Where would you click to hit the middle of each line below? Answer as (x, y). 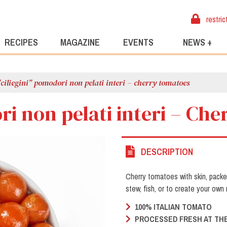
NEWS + (197, 43)
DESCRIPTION (167, 152)
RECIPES (21, 43)
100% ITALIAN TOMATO (172, 207)
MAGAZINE (80, 43)
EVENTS (139, 43)
